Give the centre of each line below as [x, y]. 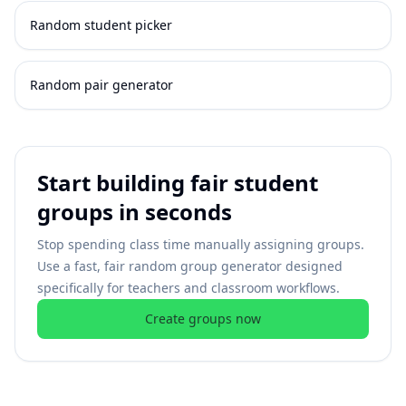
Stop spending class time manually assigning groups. [201, 244]
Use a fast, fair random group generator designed [190, 266]
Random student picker [101, 25]
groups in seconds [135, 212]
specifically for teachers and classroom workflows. [188, 288]
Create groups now [203, 319]
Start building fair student [178, 183]
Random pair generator [101, 85]
